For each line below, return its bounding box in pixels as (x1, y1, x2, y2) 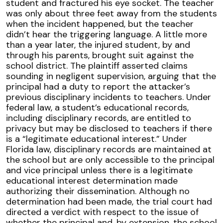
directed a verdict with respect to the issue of (6, 206, 199, 218)
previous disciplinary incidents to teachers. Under (6, 91, 211, 103)
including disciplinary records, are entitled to (6, 112, 191, 124)
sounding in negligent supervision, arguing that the (6, 70, 216, 82)
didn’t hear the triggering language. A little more (6, 28, 207, 40)
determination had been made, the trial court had (6, 196, 212, 208)
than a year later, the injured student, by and (6, 39, 190, 51)
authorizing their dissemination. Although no (6, 185, 190, 197)
